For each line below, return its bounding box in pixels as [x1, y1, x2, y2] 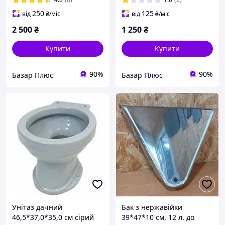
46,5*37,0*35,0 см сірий [12, 212, 94, 222]
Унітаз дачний [12, 202, 62, 212]
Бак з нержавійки [122, 202, 182, 212]
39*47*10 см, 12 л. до [122, 212, 194, 222]
